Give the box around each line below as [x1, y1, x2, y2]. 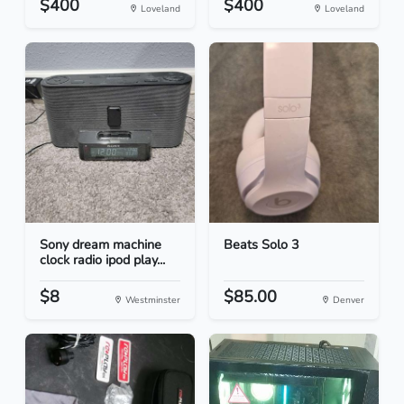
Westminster [123, 293, 180, 308]
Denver [330, 293, 364, 308]
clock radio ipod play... [40, 251, 165, 270]
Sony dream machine [40, 235, 161, 254]
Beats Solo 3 [224, 235, 299, 254]
